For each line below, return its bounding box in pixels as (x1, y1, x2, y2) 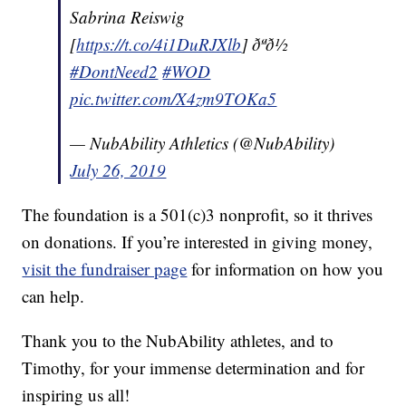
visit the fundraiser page (22, 256, 188, 280)
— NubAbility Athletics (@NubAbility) (70, 130, 335, 154)
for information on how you (187, 256, 384, 280)
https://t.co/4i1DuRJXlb (76, 32, 242, 55)
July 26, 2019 (70, 158, 167, 181)
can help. (22, 284, 85, 307)
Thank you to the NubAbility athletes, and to (22, 328, 334, 352)
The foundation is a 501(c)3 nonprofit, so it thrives (22, 202, 373, 226)
